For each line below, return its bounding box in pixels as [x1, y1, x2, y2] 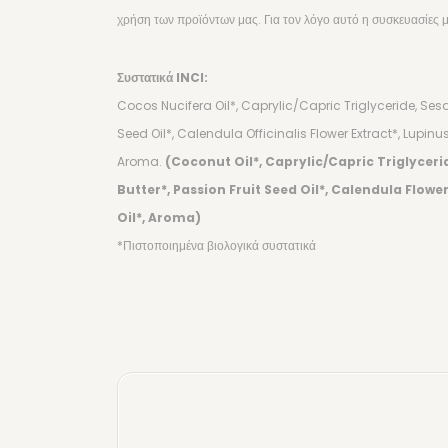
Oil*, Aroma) [117, 209, 201, 226]
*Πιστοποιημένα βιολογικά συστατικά [117, 237, 316, 254]
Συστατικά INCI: [117, 69, 211, 86]
